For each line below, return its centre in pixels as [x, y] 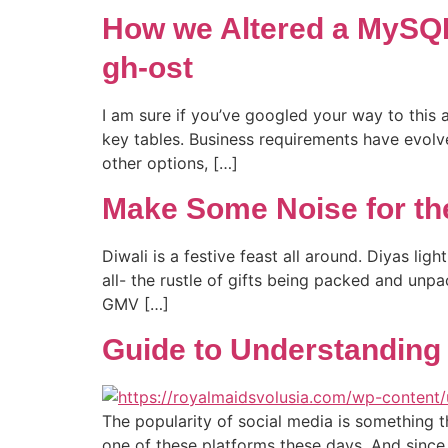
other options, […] [170, 162]
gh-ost [147, 67]
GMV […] [135, 304]
